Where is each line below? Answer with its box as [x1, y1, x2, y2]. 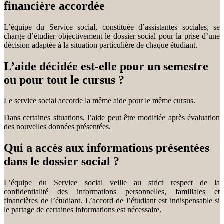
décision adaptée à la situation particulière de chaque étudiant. [4, 40, 197, 49]
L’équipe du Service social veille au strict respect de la [4, 178, 220, 187]
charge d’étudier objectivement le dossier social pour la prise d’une [4, 31, 220, 40]
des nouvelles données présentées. [4, 122, 111, 131]
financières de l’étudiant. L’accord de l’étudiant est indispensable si [4, 196, 220, 205]
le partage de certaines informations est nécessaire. [4, 205, 161, 214]
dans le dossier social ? [4, 155, 119, 168]
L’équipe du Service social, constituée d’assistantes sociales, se [4, 22, 220, 31]
